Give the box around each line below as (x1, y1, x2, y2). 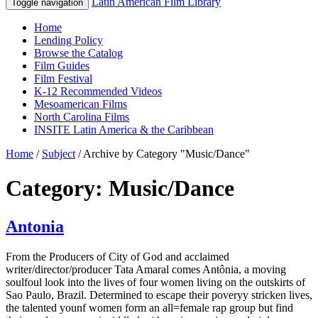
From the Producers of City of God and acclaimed (6, 250, 229, 263)
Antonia (6, 216, 64, 236)
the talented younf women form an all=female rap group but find (6, 301, 293, 314)
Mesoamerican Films (34, 98, 127, 110)
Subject (42, 148, 75, 160)
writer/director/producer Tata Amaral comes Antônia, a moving (6, 263, 286, 275)
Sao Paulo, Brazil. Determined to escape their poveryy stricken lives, (6, 288, 312, 301)
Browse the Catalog (34, 47, 123, 59)
